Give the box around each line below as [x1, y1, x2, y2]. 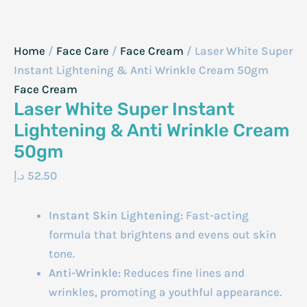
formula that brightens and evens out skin [49, 227, 276, 241]
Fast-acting [183, 208, 249, 222]
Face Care [56, 44, 109, 58]
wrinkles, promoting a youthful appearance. [49, 284, 282, 299]
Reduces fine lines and [121, 265, 245, 280]
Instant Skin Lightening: [49, 208, 183, 222]
